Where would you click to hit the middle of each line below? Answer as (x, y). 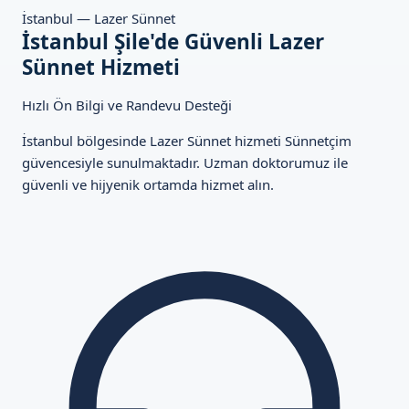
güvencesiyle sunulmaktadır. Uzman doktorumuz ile (185, 163)
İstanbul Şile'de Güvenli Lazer (173, 42)
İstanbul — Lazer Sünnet (99, 18)
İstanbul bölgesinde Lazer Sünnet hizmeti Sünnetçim (187, 141)
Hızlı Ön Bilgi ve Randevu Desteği (127, 105)
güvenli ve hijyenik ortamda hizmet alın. (148, 184)
